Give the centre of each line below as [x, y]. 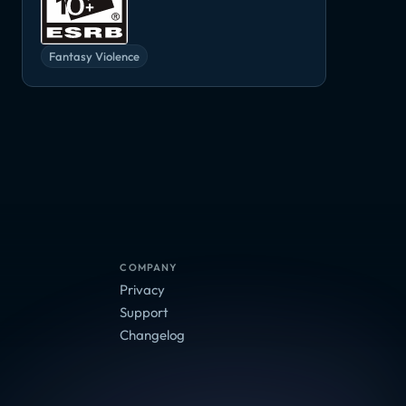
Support [145, 312]
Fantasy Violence [94, 56]
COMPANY [149, 267]
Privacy [143, 289]
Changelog [153, 334]
